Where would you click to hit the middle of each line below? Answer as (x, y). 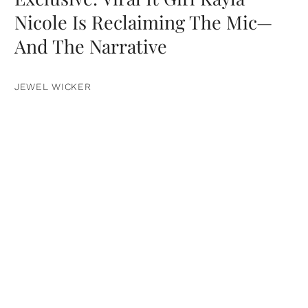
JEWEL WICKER (53, 86)
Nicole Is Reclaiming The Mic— (143, 22)
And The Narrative (91, 46)
